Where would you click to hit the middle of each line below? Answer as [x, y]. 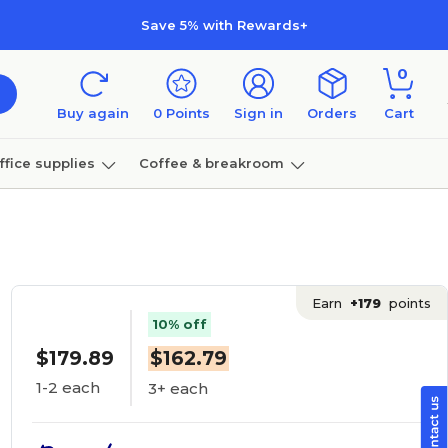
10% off [179, 323]
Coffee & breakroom [211, 162]
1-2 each [67, 387]
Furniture [38, 212]
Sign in [258, 113]
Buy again [93, 113]
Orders [332, 113]
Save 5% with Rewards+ [224, 24]
